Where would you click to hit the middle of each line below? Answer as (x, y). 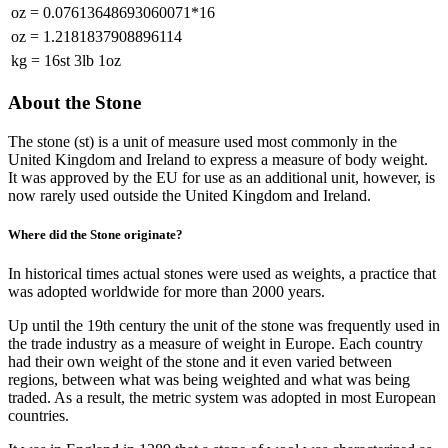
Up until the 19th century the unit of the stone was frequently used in (224, 326)
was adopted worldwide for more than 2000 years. (166, 292)
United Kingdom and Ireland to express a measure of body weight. (218, 159)
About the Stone (74, 103)
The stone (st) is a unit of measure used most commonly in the (202, 141)
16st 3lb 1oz (82, 61)
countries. (38, 416)
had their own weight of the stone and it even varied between (200, 362)
